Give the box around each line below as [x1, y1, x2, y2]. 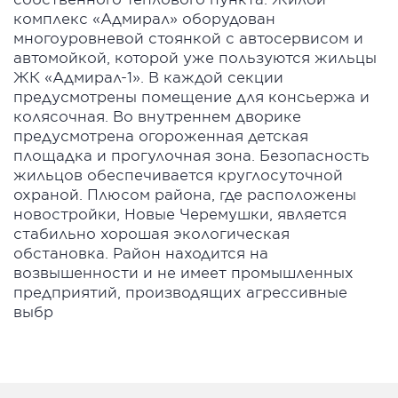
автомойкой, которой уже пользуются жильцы [13, 48, 377, 67]
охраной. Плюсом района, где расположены [13, 185, 356, 203]
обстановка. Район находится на [13, 243, 268, 262]
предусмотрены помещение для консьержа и [13, 87, 370, 106]
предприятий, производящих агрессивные [13, 283, 347, 301]
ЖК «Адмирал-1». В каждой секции [13, 68, 283, 86]
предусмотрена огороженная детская [13, 126, 308, 145]
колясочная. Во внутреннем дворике [13, 107, 301, 125]
